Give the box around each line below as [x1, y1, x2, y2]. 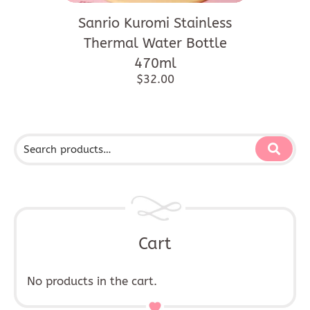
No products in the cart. [27, 273, 157, 288]
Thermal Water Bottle [83, 35, 227, 51]
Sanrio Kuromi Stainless [78, 15, 232, 31]
